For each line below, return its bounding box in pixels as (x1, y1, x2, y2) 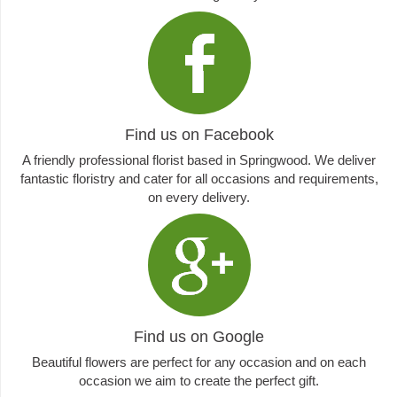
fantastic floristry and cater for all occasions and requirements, (19, 170, 378, 186)
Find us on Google (134, 328, 264, 346)
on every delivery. (148, 189, 250, 205)
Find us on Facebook (124, 125, 274, 144)
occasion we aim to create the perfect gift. (79, 373, 319, 389)
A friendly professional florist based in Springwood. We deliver (22, 152, 376, 167)
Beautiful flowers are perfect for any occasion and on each (32, 354, 366, 370)
